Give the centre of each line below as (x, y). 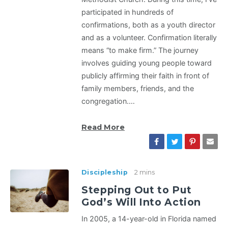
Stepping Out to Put (137, 190)
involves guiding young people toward (147, 63)
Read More (103, 127)
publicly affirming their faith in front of (145, 76)
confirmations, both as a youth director (148, 25)
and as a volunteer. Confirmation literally (149, 38)
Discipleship (105, 173)
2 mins (144, 173)
